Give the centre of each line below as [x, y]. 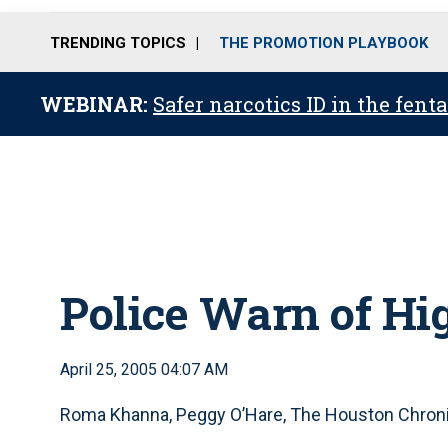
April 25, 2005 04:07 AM [144, 369]
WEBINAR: [96, 104]
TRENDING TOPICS [118, 42]
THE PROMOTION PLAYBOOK [323, 42]
